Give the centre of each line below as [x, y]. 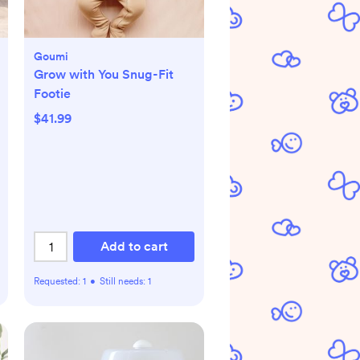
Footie [52, 94]
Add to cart [134, 246]
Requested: [58, 281]
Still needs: [124, 281]
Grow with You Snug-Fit [104, 74]
